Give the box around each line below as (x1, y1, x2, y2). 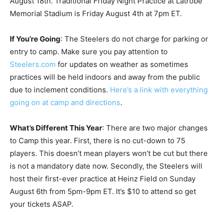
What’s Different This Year (10, 123, 102, 133)
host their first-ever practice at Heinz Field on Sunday (10, 174, 196, 184)
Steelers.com (10, 60, 56, 69)
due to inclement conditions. (10, 85, 110, 95)
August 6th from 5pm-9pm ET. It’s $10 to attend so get (10, 187, 196, 197)
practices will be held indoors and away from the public (10, 72, 200, 82)
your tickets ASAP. (10, 199, 73, 209)
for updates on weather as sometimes (56, 60, 188, 69)
